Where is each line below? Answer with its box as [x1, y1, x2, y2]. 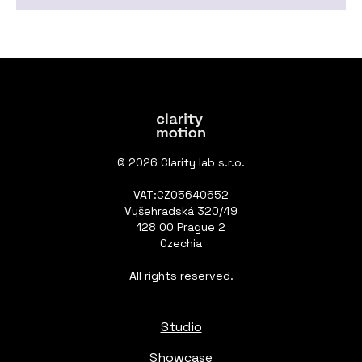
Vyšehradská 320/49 [124, 204, 238, 219]
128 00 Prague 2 [137, 220, 225, 235]
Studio [160, 318, 202, 336]
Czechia [160, 236, 202, 251]
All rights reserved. [128, 268, 234, 284]
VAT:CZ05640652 [133, 187, 229, 203]
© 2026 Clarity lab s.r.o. [117, 155, 245, 170]
